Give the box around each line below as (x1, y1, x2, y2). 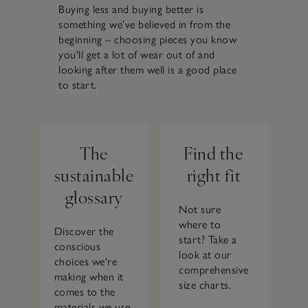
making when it (54, 269, 124, 283)
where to (179, 217, 221, 231)
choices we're (54, 254, 118, 268)
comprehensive (179, 263, 249, 276)
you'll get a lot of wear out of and (58, 48, 215, 62)
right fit (186, 162, 241, 186)
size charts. (179, 278, 232, 291)
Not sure (179, 202, 221, 216)
